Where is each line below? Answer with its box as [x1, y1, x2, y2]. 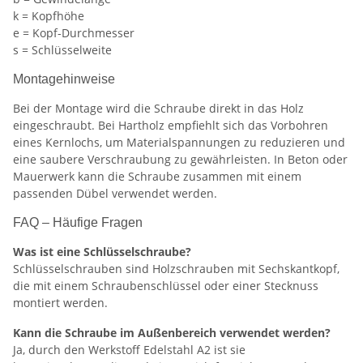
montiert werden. [13, 295, 108, 311]
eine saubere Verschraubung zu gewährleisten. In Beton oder [13, 152, 348, 168]
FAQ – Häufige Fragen [13, 216, 143, 230]
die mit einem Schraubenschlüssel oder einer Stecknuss [13, 278, 318, 294]
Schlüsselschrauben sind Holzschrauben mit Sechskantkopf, [13, 261, 340, 277]
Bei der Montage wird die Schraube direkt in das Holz [13, 100, 304, 117]
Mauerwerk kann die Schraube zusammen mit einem [13, 169, 301, 185]
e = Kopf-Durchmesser [13, 25, 135, 41]
